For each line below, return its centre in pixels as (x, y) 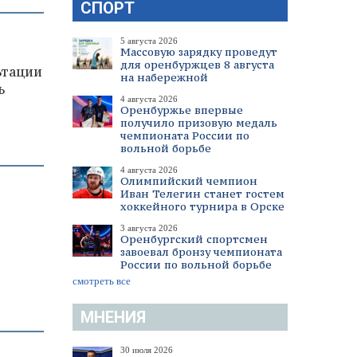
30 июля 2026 (147, 350)
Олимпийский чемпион (189, 181)
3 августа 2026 (149, 228)
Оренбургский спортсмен (194, 239)
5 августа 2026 (149, 41)
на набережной (164, 77)
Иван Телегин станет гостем (202, 194)
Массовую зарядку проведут (199, 52)
